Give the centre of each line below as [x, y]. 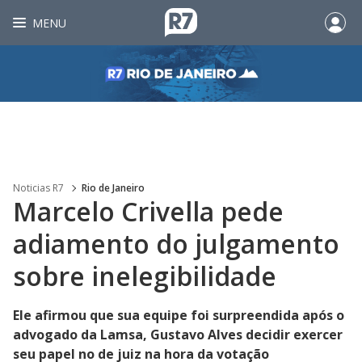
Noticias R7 [38, 188]
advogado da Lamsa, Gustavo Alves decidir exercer [178, 335]
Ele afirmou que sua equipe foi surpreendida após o [179, 315]
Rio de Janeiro [113, 188]
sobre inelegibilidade [148, 276]
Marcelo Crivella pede [148, 211]
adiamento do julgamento [176, 244]
